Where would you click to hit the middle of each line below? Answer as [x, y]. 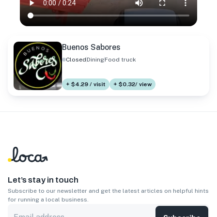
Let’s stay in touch [43, 180]
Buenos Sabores [91, 47]
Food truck [120, 60]
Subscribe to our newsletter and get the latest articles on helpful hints [108, 191]
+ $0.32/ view [132, 85]
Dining [95, 60]
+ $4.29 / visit [86, 85]
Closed [76, 60]
